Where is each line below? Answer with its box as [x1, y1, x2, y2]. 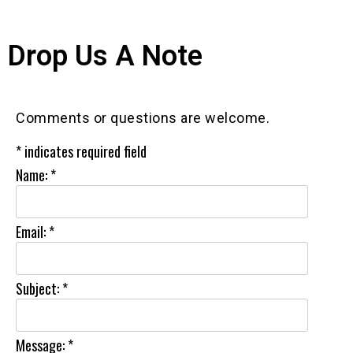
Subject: [16, 277, 59, 299]
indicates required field [24, 140, 147, 162]
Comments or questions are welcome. [16, 109, 269, 126]
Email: [16, 221, 46, 242]
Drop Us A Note [8, 39, 203, 72]
